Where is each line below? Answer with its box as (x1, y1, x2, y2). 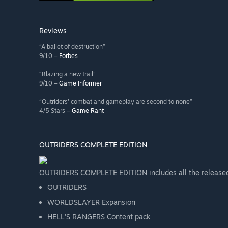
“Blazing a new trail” (39, 70, 96, 78)
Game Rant (72, 107, 104, 115)
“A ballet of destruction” (39, 43, 105, 51)
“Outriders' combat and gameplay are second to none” (39, 98, 192, 106)
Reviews (39, 26, 67, 35)
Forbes (59, 52, 78, 60)
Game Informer (59, 79, 102, 88)
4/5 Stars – (39, 107, 72, 115)
